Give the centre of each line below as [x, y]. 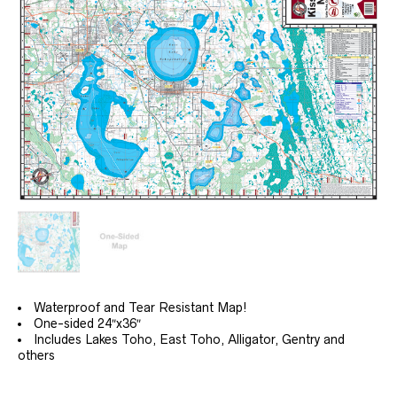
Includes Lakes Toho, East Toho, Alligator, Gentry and [189, 339]
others [36, 355]
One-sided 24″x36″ [87, 323]
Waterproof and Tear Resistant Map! [140, 307]
